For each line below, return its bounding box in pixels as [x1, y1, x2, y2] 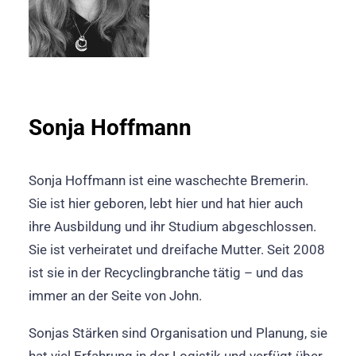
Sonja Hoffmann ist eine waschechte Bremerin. [29, 172, 308, 188]
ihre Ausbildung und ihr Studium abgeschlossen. [29, 219, 316, 234]
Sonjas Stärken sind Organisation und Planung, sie [29, 325, 327, 341]
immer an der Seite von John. [29, 288, 202, 304]
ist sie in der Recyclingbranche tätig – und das [29, 265, 304, 281]
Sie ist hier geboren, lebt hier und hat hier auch [29, 195, 303, 211]
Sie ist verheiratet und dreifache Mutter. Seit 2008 [29, 242, 325, 257]
